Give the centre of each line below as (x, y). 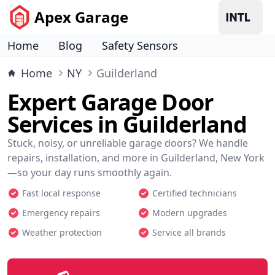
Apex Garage (81, 17)
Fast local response (61, 193)
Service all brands (189, 232)
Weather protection (62, 232)
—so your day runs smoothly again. (90, 172)
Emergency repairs (61, 213)
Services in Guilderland (127, 124)
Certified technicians (195, 193)
